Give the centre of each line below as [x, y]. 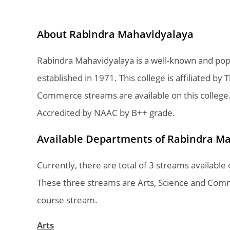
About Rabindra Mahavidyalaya [115, 34]
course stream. [67, 200]
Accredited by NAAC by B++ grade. [106, 112]
